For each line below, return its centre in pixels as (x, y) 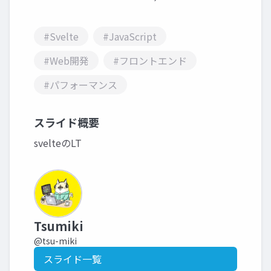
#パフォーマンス (80, 85)
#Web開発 (66, 60)
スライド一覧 (73, 259)
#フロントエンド (150, 60)
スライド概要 (67, 122)
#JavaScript (130, 36)
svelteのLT (58, 143)
